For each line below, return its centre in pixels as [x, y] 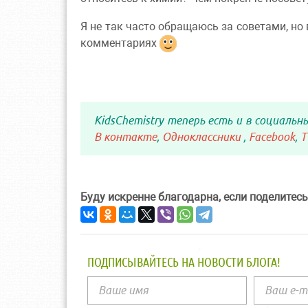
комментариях [120, 43]
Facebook [272, 137]
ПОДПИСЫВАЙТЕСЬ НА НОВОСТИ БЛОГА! [184, 262]
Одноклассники [203, 137]
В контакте [125, 137]
